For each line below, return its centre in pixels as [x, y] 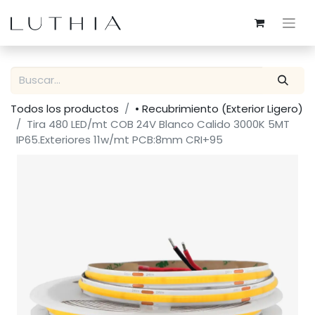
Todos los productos [65, 108]
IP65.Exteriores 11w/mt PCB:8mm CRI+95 [120, 139]
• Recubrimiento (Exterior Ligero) [219, 108]
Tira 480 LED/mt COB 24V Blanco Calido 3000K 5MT [158, 124]
